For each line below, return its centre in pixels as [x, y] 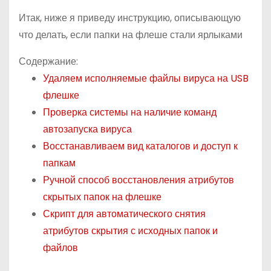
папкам [59, 163]
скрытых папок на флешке [102, 197]
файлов [60, 248]
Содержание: [48, 61]
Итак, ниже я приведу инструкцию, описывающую [130, 18]
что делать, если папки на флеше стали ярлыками [131, 35]
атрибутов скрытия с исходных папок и [130, 231]
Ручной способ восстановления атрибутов [139, 180]
